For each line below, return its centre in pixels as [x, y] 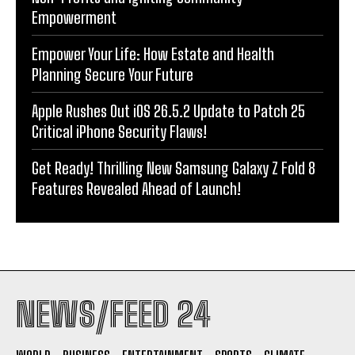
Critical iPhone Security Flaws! [119, 131]
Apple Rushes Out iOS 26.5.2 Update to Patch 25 [168, 111]
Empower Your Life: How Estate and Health [153, 53]
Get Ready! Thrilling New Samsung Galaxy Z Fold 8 [174, 168]
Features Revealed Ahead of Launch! [136, 188]
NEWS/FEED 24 [113, 314]
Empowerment [74, 17]
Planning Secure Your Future [113, 74]
